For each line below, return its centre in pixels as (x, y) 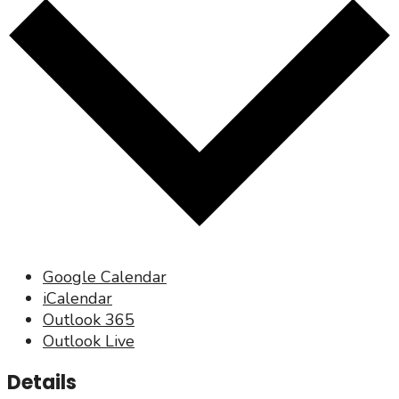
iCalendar (77, 298)
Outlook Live (89, 341)
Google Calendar (105, 277)
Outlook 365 (89, 319)
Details (42, 382)
